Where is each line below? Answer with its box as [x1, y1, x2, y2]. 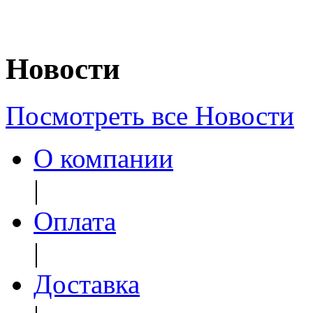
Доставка [34, 268, 140, 299]
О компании [34, 143, 173, 173]
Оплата [34, 205, 116, 236]
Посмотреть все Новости [6, 100, 294, 131]
